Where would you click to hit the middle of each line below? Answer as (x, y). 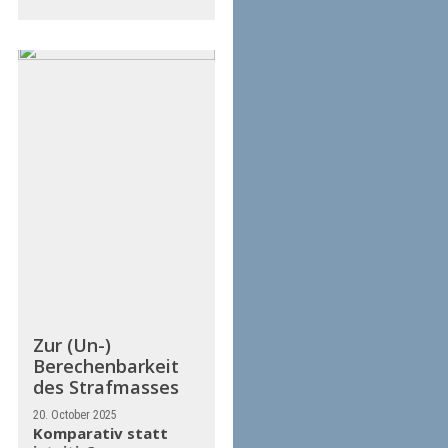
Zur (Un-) (71, 345)
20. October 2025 (74, 415)
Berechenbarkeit (105, 366)
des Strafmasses (105, 387)
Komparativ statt (100, 433)
